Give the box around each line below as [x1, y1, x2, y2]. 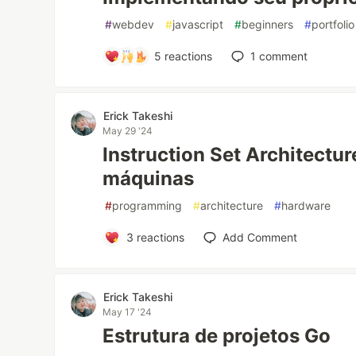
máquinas [103, 167, 195, 190]
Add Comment [222, 230, 297, 244]
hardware [281, 199, 331, 212]
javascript [172, 17, 224, 31]
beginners [242, 17, 294, 31]
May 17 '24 [103, 306, 153, 318]
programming [112, 199, 183, 212]
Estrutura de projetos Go [103, 324, 331, 347]
